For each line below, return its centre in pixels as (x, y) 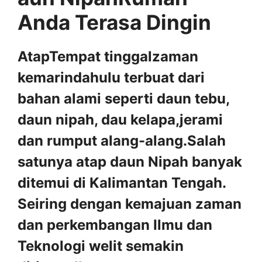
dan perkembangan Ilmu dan (115, 225)
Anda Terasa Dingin (114, 23)
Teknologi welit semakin (101, 246)
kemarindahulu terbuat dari (111, 78)
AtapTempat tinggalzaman (108, 57)
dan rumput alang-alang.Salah (122, 141)
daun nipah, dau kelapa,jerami (120, 120)
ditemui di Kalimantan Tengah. (122, 183)
